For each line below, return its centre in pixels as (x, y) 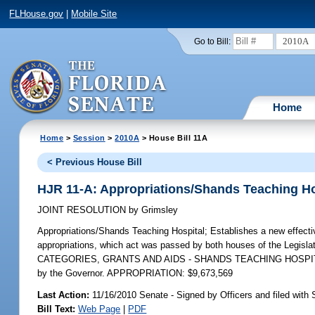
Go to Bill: (213, 41)
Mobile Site (94, 14)
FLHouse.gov (37, 14)
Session (89, 137)
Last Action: (64, 295)
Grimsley (159, 210)
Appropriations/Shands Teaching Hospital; (123, 231)
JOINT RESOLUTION (83, 210)
